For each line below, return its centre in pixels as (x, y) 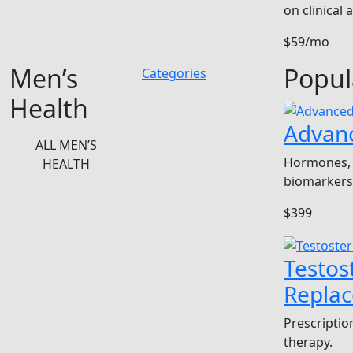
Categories (174, 74)
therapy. (308, 342)
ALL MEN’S (66, 145)
